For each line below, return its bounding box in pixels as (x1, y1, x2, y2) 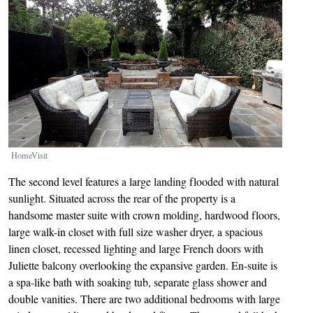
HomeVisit (11, 150, 48, 161)
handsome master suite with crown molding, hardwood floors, (8, 208, 280, 223)
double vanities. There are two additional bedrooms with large (8, 291, 280, 307)
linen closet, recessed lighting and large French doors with (8, 241, 263, 256)
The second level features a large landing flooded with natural (8, 174, 279, 189)
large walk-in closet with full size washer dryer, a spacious (8, 224, 263, 240)
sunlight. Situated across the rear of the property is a (8, 191, 235, 206)
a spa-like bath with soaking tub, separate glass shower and (8, 275, 267, 290)
